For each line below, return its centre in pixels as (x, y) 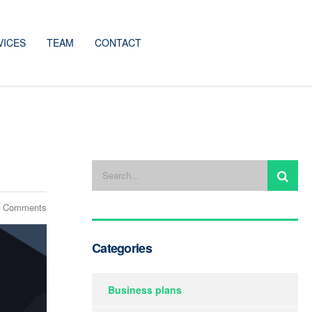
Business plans (145, 289)
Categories (122, 248)
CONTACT (118, 43)
